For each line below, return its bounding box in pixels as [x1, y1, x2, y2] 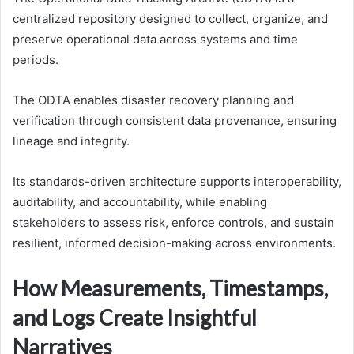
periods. [13, 52, 58, 68]
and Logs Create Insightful [13, 304, 257, 331]
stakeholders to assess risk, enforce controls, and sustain [13, 215, 334, 231]
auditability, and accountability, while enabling [13, 194, 267, 210]
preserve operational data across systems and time [13, 32, 298, 47]
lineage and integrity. [13, 134, 130, 149]
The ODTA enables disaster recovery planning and [13, 92, 294, 108]
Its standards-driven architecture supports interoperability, [13, 174, 341, 190]
